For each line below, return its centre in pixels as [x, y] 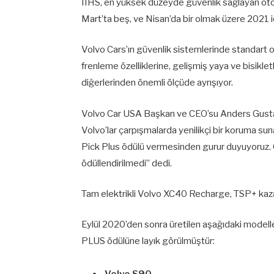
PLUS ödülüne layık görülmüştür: [148, 241]
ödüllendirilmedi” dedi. [127, 163]
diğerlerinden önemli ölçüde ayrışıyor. [157, 83]
